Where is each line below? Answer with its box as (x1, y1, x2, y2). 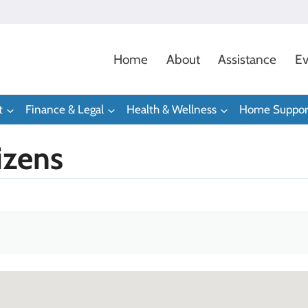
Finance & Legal (25, 102, 104, 117)
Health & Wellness (126, 102, 217, 117)
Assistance (218, 51, 277, 67)
